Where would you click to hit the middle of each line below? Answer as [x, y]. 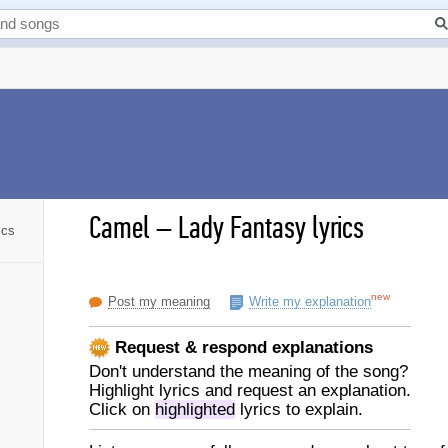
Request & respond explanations [241, 347]
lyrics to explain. [299, 409]
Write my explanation [310, 301]
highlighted [195, 409]
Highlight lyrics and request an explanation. [250, 390]
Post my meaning [159, 301]
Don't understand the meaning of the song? [248, 371]
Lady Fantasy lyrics [271, 228]
